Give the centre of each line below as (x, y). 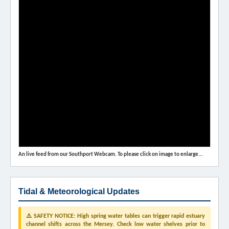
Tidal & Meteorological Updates (79, 192)
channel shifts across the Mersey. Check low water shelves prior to (116, 225)
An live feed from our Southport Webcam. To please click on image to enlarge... (111, 155)
